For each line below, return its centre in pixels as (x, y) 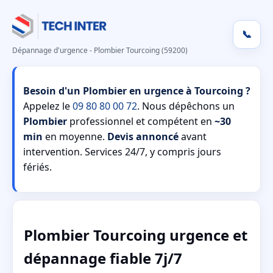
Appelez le (48, 106)
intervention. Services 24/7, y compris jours (122, 152)
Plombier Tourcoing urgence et (136, 235)
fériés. (37, 167)
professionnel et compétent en (141, 121)
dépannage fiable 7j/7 (103, 258)
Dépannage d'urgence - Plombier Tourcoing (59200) (100, 50)
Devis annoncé (143, 136)
